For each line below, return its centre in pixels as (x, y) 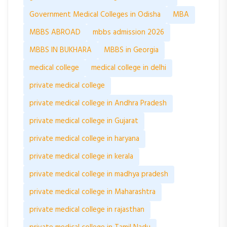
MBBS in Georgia (131, 50)
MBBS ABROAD (55, 32)
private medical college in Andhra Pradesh (98, 103)
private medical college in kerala (81, 156)
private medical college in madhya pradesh (99, 174)
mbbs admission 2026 (128, 32)
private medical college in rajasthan (87, 210)
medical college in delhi (129, 68)
